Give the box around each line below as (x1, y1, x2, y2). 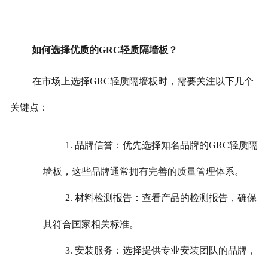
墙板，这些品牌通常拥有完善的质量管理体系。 (43, 166, 245, 176)
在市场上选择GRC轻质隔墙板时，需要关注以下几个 (32, 76, 254, 87)
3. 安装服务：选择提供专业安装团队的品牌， (65, 245, 257, 255)
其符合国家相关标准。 (43, 218, 139, 229)
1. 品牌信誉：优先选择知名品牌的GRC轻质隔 (65, 139, 258, 150)
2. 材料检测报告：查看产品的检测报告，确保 (65, 192, 257, 203)
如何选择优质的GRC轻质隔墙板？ (31, 45, 178, 56)
